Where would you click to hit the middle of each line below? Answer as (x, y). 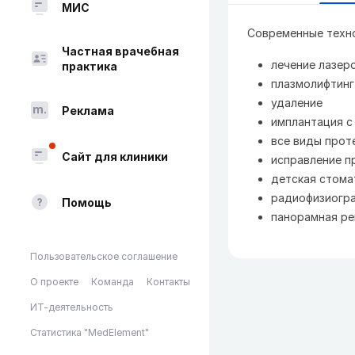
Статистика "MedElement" (90, 332)
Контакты (168, 282)
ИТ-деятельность (72, 307)
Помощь (87, 202)
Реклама (88, 110)
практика (90, 66)
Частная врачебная (120, 51)
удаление (297, 103)
